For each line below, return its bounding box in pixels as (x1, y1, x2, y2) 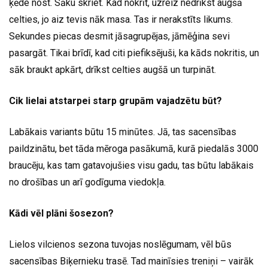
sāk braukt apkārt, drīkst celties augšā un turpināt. (9, 64, 216, 76)
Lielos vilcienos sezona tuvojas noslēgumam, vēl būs (9, 239, 232, 251)
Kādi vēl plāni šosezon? (9, 208, 114, 220)
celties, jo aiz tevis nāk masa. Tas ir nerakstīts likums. (9, 14, 233, 26)
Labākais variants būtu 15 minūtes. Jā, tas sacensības (9, 126, 236, 138)
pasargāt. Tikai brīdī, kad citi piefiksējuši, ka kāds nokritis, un (9, 47, 259, 59)
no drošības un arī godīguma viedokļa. (9, 176, 166, 188)
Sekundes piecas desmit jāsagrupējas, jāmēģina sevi (9, 31, 230, 42)
